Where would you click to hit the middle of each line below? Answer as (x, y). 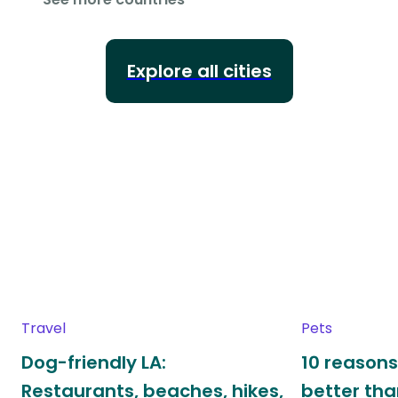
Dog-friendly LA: (94, 363)
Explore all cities (199, 71)
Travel (44, 329)
